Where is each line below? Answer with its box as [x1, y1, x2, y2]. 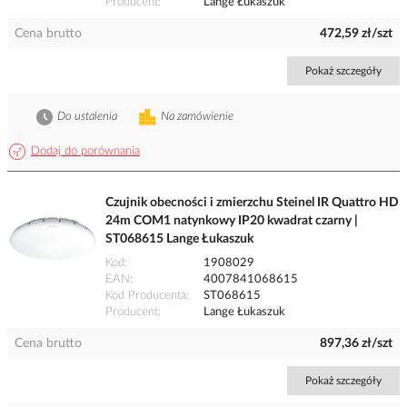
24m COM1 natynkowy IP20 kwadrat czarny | [105, 214, 358, 228]
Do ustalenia [57, 111, 117, 124]
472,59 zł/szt [320, 27, 392, 41]
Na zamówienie [161, 111, 233, 124]
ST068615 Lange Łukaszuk [105, 233, 253, 246]
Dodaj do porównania [31, 145, 140, 158]
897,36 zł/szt [320, 337, 392, 351]
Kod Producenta [105, 290, 186, 303]
